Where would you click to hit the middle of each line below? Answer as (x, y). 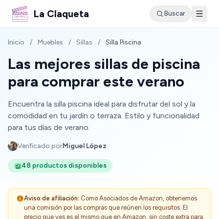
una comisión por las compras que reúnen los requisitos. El (106, 208)
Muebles (50, 42)
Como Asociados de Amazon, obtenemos (138, 198)
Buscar (175, 13)
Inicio (16, 42)
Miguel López (85, 146)
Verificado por (40, 146)
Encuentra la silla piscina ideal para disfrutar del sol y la (102, 104)
